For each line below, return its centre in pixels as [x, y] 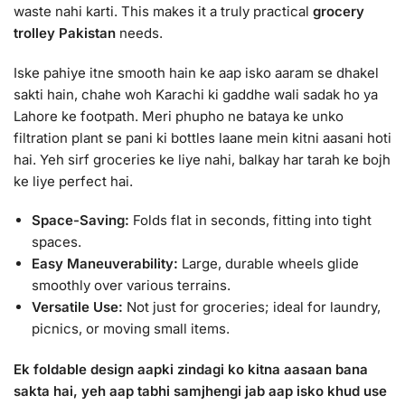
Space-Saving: [80, 221]
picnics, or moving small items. [131, 329]
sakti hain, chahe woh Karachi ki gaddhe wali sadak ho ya [196, 94]
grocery [339, 12]
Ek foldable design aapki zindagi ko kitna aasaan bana [191, 370]
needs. [139, 33]
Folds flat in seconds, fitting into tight [250, 221]
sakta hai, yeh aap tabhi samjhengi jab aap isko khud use [200, 391]
